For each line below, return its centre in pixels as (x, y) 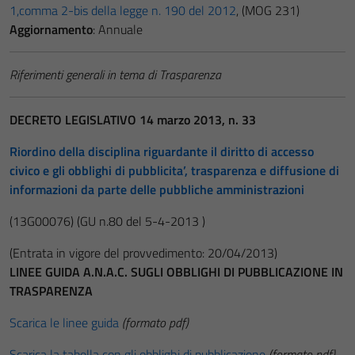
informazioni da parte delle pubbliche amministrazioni (157, 189)
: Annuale (118, 29)
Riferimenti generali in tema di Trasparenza (115, 74)
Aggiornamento (51, 29)
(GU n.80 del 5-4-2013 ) (141, 221)
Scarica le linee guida (64, 323)
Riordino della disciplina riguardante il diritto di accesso (162, 151)
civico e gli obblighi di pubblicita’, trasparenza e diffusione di (174, 170)
